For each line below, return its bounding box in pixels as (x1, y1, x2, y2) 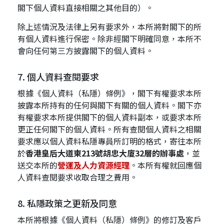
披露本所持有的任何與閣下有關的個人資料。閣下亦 (17, 99, 201, 111)
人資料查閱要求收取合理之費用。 (17, 171, 137, 183)
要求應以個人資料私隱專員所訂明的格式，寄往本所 (17, 135, 201, 147)
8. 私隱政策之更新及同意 (17, 196, 117, 209)
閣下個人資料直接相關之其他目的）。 (17, 1, 153, 13)
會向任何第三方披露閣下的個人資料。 (17, 44, 153, 56)
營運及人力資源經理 (57, 159, 129, 171)
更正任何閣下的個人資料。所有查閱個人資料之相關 (17, 123, 201, 135)
